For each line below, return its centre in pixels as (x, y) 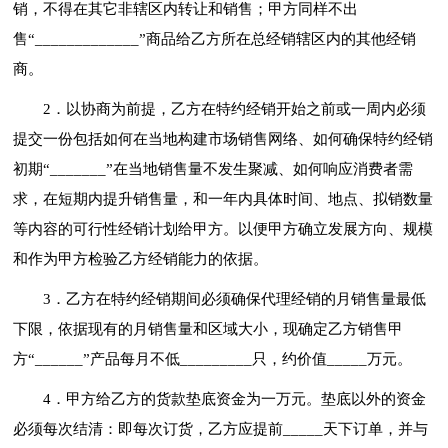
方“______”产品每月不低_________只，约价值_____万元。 (213, 358)
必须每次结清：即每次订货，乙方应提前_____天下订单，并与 (221, 428)
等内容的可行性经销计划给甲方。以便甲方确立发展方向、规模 (223, 228)
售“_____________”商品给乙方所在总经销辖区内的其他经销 (215, 38)
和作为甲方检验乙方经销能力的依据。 (141, 258)
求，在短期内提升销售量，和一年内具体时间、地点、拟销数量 (223, 198)
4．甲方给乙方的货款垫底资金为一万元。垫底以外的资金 (235, 398)
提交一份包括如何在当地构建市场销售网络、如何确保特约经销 (223, 138)
